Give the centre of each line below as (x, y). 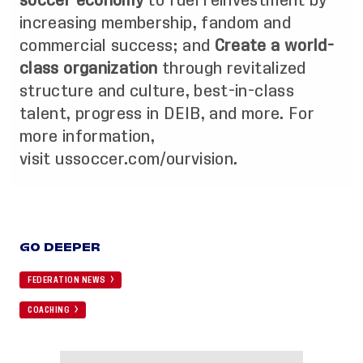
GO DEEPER (60, 247)
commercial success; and (117, 45)
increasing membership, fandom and (155, 23)
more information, (88, 136)
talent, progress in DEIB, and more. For (167, 113)
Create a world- (274, 45)
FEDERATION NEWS (67, 280)
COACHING (49, 310)
